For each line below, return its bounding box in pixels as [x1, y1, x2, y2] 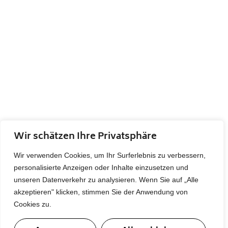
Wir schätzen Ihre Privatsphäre [14, 129, 157, 145]
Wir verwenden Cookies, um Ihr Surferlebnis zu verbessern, [14, 151, 206, 159]
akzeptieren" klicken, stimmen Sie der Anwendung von [14, 188, 188, 196]
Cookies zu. [14, 200, 51, 208]
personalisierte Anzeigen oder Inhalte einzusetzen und [14, 163, 188, 172]
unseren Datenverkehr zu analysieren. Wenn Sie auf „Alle [14, 176, 198, 184]
